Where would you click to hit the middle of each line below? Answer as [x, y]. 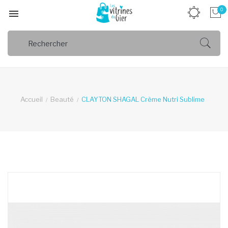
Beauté [62, 99]
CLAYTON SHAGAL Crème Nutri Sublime [143, 99]
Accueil [31, 99]
